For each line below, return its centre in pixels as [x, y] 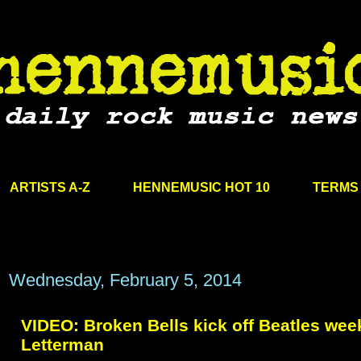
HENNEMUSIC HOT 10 [201, 187]
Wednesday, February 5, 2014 [125, 280]
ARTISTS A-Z [50, 187]
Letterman [62, 345]
